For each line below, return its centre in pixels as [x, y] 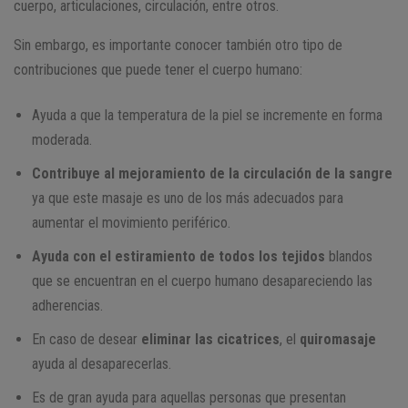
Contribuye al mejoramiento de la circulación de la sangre [212, 174]
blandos [349, 257]
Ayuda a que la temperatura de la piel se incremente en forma [207, 116]
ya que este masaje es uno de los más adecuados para [188, 199]
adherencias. [67, 306]
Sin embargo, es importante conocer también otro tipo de [178, 46]
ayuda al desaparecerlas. [102, 364]
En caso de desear [87, 340]
